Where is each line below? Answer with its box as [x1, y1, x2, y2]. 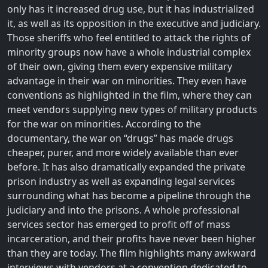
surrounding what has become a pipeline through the [7, 188, 251, 202]
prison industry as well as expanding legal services [7, 174, 235, 188]
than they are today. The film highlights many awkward [7, 246, 256, 260]
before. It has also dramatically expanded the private [7, 160, 245, 173]
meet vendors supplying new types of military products [7, 102, 257, 116]
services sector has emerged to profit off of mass [7, 217, 230, 231]
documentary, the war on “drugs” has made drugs [7, 131, 233, 145]
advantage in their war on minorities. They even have [7, 74, 246, 87]
